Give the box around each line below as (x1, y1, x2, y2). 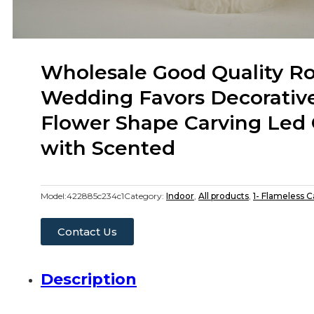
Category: (124, 190, 166, 201)
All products (198, 190, 249, 201)
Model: (41, 190, 67, 201)
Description (41, 269, 137, 289)
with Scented (41, 135, 175, 160)
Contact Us (57, 224, 117, 238)
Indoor (166, 190, 194, 201)
